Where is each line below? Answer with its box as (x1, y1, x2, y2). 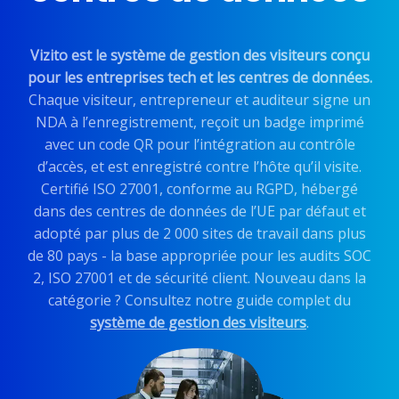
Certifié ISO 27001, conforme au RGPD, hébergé (41, 179, 358, 199)
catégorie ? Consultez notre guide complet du (48, 290, 351, 310)
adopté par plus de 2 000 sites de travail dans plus (33, 224, 366, 243)
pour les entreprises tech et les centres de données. (27, 68, 372, 87)
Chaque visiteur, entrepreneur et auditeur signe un (28, 90, 370, 110)
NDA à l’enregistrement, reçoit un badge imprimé (35, 112, 364, 132)
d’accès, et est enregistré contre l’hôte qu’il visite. (37, 157, 362, 176)
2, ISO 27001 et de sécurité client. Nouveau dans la (33, 268, 366, 288)
